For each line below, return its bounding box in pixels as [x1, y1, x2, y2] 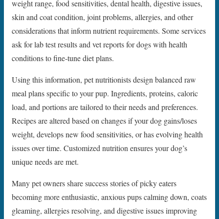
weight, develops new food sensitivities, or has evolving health [12, 129, 203, 140]
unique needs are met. [12, 156, 79, 167]
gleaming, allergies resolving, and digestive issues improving [12, 205, 197, 216]
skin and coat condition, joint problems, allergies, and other [12, 12, 193, 22]
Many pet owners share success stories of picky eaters [12, 178, 176, 189]
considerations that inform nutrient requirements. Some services [12, 25, 206, 36]
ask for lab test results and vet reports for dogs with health [12, 39, 187, 50]
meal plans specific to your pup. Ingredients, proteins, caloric [12, 88, 198, 99]
